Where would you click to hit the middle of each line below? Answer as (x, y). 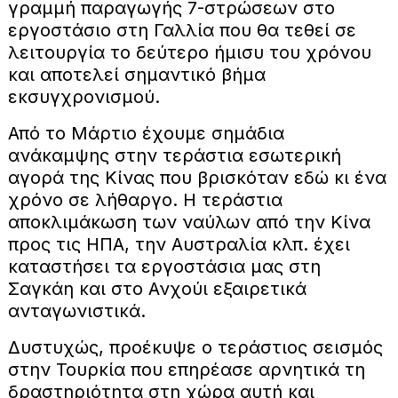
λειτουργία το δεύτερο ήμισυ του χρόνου (189, 52)
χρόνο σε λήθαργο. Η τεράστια (145, 199)
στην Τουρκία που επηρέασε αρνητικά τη (186, 369)
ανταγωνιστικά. (76, 310)
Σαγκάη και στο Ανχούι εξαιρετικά (157, 288)
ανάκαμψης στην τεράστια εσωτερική (174, 155)
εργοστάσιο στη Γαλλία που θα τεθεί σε (182, 30)
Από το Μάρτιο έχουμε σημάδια (146, 133)
